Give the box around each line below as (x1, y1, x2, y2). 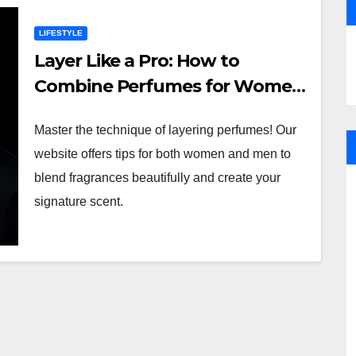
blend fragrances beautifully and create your (34, 171, 281, 184)
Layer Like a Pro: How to (34, 50, 239, 72)
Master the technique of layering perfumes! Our (34, 123, 297, 137)
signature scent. (34, 195, 124, 208)
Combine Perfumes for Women (34, 75, 304, 97)
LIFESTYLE (39, 29, 83, 37)
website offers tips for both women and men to (34, 147, 292, 161)
